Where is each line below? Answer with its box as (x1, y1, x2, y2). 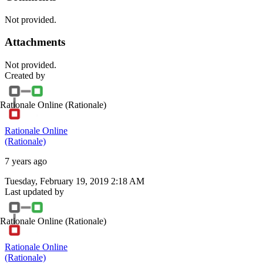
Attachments (5, 36, 65, 49)
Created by (5, 70, 45, 81)
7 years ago (5, 156, 47, 167)
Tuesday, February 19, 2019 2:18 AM (5, 176, 144, 187)
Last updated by (5, 187, 64, 197)
